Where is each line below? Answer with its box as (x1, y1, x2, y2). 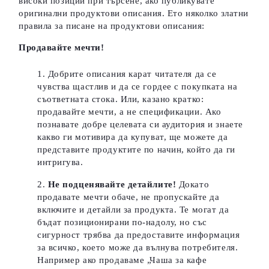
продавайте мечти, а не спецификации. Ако (37, 107, 222, 116)
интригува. (37, 157, 83, 167)
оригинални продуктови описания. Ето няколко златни (19, 8, 249, 18)
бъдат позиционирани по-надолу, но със (37, 217, 207, 227)
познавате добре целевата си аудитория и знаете (37, 119, 243, 129)
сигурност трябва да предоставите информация (37, 230, 240, 240)
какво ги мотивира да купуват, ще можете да (37, 132, 228, 142)
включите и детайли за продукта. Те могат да (37, 205, 229, 214)
